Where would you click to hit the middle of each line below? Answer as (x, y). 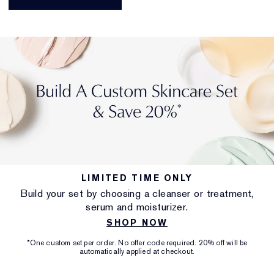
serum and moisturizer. (137, 207)
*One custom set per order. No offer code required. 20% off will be (137, 243)
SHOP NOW (137, 223)
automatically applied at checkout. (137, 252)
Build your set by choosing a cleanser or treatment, (137, 194)
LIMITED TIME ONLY (137, 178)
